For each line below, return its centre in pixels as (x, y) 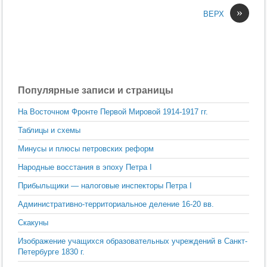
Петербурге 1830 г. (52, 252)
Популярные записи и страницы (96, 91)
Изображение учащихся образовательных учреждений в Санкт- (133, 241)
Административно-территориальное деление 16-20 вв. (116, 204)
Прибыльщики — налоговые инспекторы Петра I (105, 186)
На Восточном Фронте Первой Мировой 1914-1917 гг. (113, 112)
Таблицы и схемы (49, 131)
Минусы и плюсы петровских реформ (86, 149)
